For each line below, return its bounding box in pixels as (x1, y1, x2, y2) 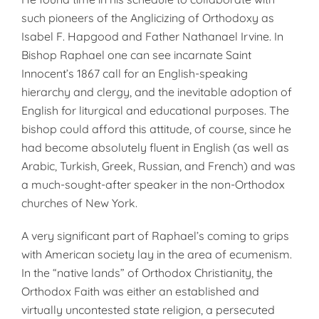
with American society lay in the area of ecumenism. (21, 247, 292, 261)
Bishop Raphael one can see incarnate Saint (21, 48, 251, 62)
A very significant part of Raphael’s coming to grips (21, 229, 289, 243)
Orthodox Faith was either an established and (21, 284, 259, 298)
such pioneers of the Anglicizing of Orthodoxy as (21, 11, 274, 25)
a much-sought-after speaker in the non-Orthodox (21, 177, 285, 192)
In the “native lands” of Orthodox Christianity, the (21, 266, 273, 280)
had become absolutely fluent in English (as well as (21, 140, 289, 155)
